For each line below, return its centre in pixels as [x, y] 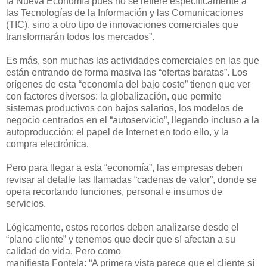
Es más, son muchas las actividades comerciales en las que [133, 61]
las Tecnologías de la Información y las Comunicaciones [125, 13]
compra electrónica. [47, 144]
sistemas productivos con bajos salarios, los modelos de [125, 108]
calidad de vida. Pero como [63, 252]
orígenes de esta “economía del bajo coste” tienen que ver [128, 85]
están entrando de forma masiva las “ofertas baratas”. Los [127, 73]
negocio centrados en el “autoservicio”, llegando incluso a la [133, 120]
